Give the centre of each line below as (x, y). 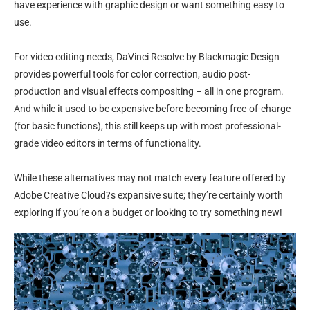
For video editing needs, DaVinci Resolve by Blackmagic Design (147, 57)
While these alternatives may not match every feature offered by (150, 178)
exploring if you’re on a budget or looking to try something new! (148, 212)
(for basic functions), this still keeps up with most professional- (147, 126)
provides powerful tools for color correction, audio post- (132, 74)
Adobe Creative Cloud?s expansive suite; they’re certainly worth (148, 195)
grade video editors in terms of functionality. (108, 143)
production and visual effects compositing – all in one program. (149, 91)
